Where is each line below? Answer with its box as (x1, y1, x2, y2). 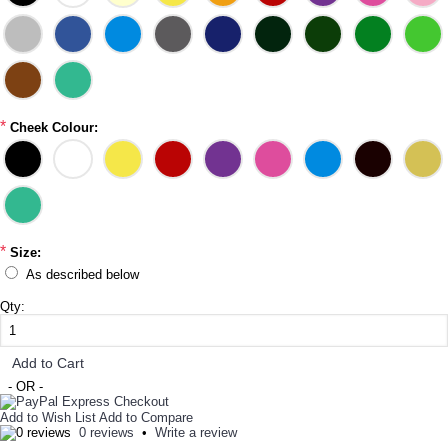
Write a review (155, 425, 237, 440)
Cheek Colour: (10, 120, 98, 135)
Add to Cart (12, 355, 84, 371)
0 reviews (79, 425, 134, 440)
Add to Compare (99, 410, 193, 425)
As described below (26, 267, 139, 282)
